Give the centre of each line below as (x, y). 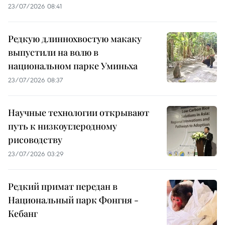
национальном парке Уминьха (73, 66)
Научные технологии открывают (79, 112)
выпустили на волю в (53, 52)
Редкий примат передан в (63, 186)
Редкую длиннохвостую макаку (75, 38)
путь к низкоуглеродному (63, 126)
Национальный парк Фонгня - (73, 200)
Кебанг (23, 213)
